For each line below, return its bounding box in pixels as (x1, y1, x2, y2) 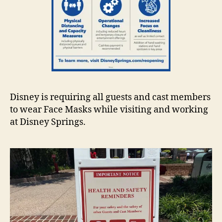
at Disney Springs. (10, 116, 86, 128)
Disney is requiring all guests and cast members (10, 91, 211, 103)
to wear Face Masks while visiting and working (10, 104, 208, 115)
